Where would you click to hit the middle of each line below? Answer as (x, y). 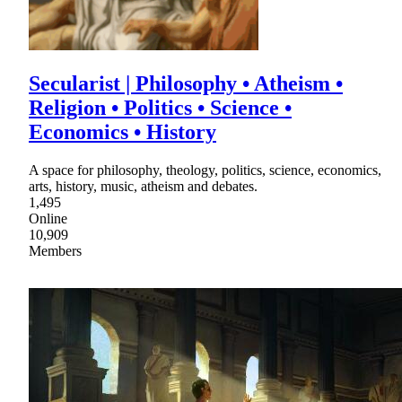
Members (55, 251)
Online (48, 219)
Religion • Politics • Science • (160, 108)
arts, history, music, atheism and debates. (143, 187)
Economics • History (122, 132)
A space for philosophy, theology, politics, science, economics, (205, 170)
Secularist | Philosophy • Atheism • (186, 84)
